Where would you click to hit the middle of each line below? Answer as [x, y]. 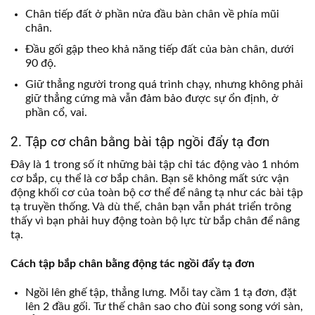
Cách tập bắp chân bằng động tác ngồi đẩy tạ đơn [133, 263]
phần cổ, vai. [56, 112]
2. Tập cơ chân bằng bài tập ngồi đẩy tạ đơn [142, 142]
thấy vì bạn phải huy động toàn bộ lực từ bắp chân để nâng [155, 220]
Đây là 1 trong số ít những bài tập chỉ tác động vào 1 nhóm [155, 164]
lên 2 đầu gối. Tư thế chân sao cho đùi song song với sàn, [164, 306]
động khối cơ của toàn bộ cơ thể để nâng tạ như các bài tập [157, 192]
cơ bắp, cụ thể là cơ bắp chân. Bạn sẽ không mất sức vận [150, 178]
